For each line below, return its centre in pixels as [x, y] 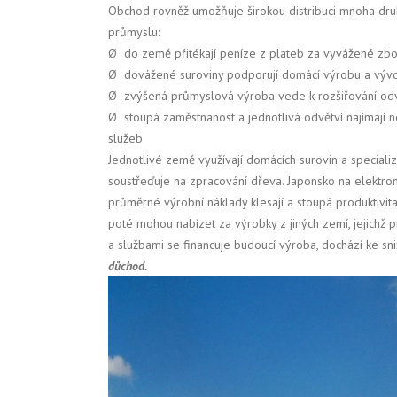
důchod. [128, 266]
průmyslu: [134, 32]
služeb [125, 138]
